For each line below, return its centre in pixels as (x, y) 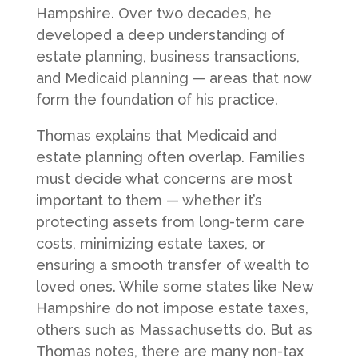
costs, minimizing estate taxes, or (151, 243)
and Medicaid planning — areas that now (173, 78)
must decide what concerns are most (164, 178)
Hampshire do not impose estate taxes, (172, 308)
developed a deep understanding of (160, 34)
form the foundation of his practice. (157, 99)
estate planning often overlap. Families (170, 157)
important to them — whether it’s (149, 200)
